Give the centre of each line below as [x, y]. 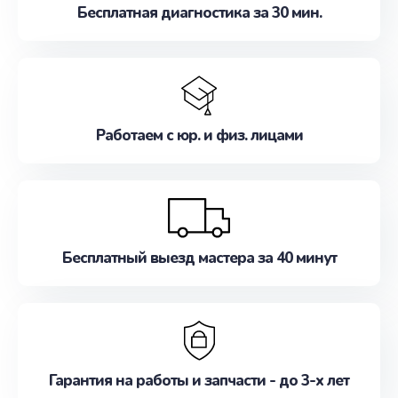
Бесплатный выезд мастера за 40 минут [199, 258]
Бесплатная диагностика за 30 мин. [199, 13]
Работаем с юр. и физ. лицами [199, 135]
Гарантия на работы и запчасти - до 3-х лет [199, 381]
